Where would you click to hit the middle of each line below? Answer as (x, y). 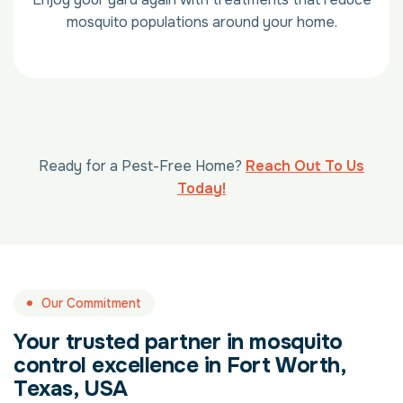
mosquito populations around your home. (201, 22)
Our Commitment (91, 304)
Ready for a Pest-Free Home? (142, 166)
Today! (201, 189)
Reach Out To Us (305, 166)
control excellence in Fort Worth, (179, 366)
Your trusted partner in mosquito (178, 342)
